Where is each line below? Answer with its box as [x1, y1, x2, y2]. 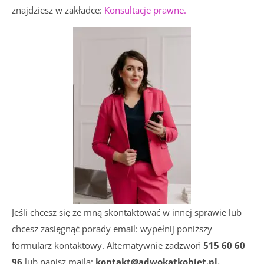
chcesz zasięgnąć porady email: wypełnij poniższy [12, 223, 212, 235]
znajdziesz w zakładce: [12, 4, 104, 16]
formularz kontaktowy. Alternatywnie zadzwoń [12, 239, 201, 251]
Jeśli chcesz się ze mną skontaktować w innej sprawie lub [12, 206, 242, 218]
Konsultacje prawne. [104, 4, 186, 16]
